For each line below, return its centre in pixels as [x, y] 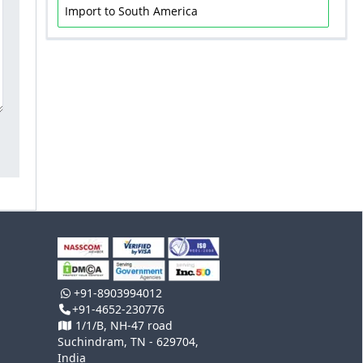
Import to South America [131, 11]
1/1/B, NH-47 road [122, 325]
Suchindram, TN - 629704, [128, 342]
